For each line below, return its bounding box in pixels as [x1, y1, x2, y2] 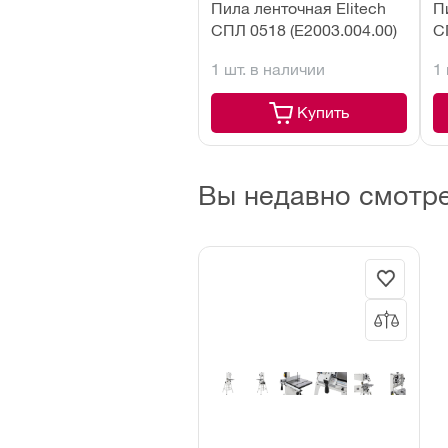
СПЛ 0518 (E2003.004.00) [211, 21, 397, 39]
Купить [297, 103, 349, 121]
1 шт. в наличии [211, 60, 325, 78]
